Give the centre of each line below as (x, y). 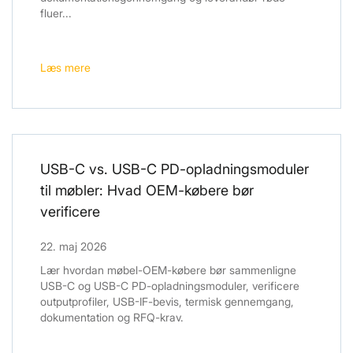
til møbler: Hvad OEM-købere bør (147, 191)
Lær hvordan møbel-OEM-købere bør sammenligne (168, 270)
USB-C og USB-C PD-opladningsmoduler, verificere (170, 286)
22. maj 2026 (73, 247)
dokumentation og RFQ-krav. (112, 318)
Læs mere (65, 68)
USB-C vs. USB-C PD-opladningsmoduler (175, 169)
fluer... (56, 13)
